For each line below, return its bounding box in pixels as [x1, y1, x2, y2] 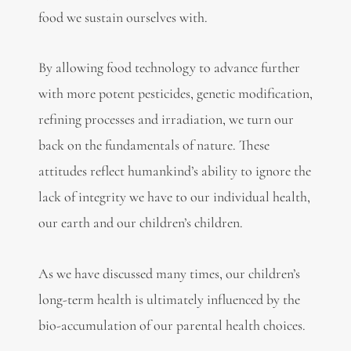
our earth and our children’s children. [38, 214, 243, 232]
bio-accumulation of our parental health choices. [38, 316, 306, 334]
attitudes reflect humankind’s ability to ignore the [38, 162, 311, 180]
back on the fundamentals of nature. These [38, 136, 270, 154]
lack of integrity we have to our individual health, [38, 188, 310, 206]
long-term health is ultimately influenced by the [38, 290, 300, 308]
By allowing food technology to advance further [38, 59, 300, 77]
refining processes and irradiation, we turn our [38, 110, 294, 128]
